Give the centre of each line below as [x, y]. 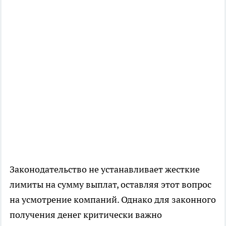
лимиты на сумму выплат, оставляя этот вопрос [110, 185]
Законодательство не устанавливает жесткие [105, 169]
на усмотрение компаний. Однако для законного [113, 200]
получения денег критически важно [86, 215]
